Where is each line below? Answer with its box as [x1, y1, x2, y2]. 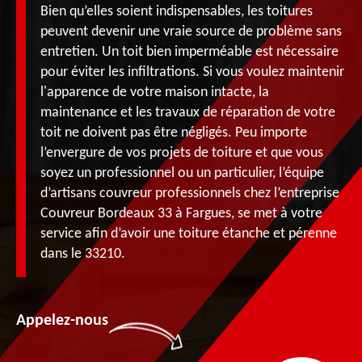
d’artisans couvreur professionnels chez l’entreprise [40, 185, 339, 201]
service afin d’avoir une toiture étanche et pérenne [40, 225, 337, 242]
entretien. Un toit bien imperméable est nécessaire [40, 44, 339, 60]
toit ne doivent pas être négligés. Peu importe [40, 124, 307, 141]
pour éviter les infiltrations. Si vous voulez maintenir [40, 64, 344, 80]
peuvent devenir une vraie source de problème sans [40, 23, 342, 40]
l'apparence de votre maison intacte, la [40, 84, 269, 100]
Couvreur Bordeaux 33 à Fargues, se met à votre [40, 205, 322, 221]
